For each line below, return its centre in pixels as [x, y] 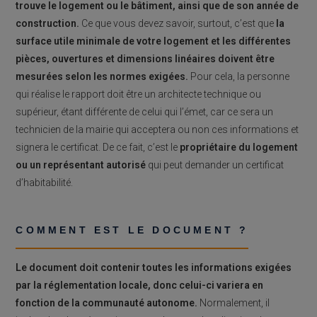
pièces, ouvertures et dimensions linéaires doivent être [145, 58]
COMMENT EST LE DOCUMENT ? [132, 230]
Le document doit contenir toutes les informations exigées [154, 267]
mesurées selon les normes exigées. [102, 76]
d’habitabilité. [45, 182]
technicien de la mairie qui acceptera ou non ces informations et [157, 129]
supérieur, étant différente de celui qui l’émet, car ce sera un [145, 111]
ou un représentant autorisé [81, 165]
